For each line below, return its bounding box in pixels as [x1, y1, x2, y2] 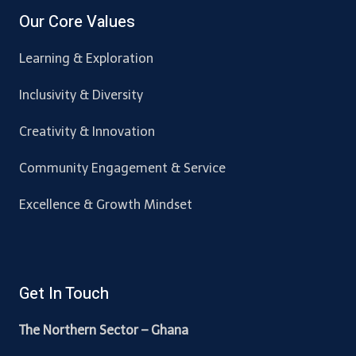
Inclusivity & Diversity [19, 87, 143, 103]
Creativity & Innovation [19, 124, 155, 139]
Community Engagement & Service [19, 161, 226, 176]
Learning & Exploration [19, 51, 153, 66]
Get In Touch [19, 282, 109, 305]
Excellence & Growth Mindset [19, 197, 192, 212]
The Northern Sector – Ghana [19, 323, 188, 338]
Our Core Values [19, 10, 135, 33]
